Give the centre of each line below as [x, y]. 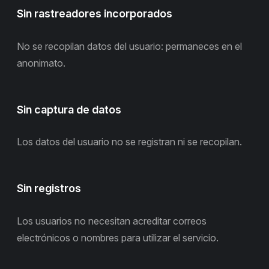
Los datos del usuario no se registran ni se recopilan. [129, 142]
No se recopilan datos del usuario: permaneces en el [129, 46]
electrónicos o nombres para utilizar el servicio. [118, 237]
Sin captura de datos [69, 109]
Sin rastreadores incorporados [95, 14]
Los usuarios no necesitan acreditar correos [112, 221]
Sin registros [49, 189]
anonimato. [41, 63]
